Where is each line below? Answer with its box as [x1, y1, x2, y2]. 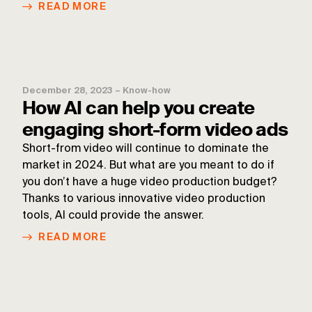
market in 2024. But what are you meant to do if [22, 160, 274, 172]
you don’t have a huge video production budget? [22, 177, 277, 189]
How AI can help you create [22, 96, 255, 120]
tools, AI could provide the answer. [22, 210, 204, 222]
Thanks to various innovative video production [22, 194, 265, 205]
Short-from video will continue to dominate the [22, 143, 269, 155]
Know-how [123, 86, 171, 96]
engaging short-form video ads [22, 118, 288, 142]
